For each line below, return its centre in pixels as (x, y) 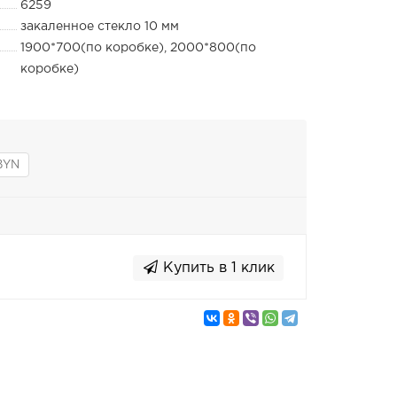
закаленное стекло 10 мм (99, 27)
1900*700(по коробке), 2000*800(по (138, 48)
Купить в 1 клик (219, 269)
